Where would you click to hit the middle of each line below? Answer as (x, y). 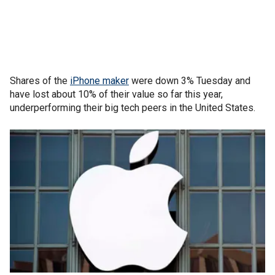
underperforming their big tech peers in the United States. (133, 107)
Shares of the (40, 80)
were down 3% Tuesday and (190, 80)
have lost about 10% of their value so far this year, (116, 94)
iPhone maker (99, 80)
